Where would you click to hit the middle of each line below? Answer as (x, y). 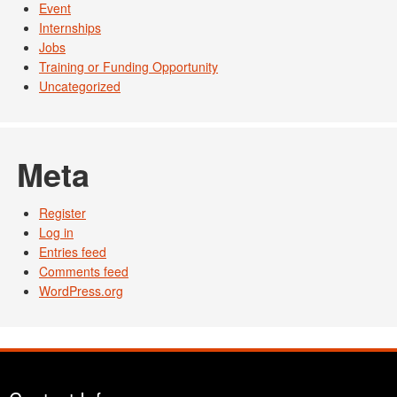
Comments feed (84, 272)
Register (62, 213)
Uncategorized (80, 86)
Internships (70, 28)
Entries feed (73, 252)
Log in (56, 233)
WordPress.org (81, 291)
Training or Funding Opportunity (128, 67)
